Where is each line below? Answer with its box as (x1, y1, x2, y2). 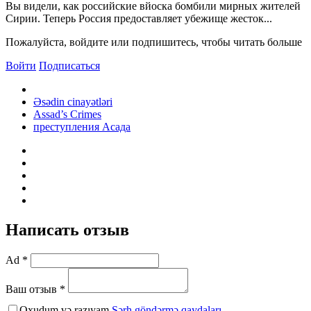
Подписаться (39, 59, 100, 72)
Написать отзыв (6, 220, 129, 239)
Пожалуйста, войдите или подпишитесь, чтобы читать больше (6, 35, 302, 48)
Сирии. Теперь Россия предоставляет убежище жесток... (6, 12, 272, 24)
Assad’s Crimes (33, 108, 101, 120)
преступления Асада (33, 120, 131, 133)
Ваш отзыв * (6, 283, 65, 295)
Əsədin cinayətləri (33, 95, 112, 108)
